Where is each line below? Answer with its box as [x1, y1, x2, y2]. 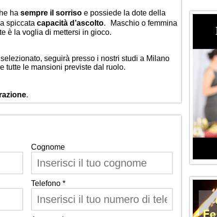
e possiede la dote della [82, 9, 166, 17]
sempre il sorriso [20, 9, 82, 17]
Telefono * [31, 179, 65, 187]
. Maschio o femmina [104, 19, 177, 27]
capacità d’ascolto [37, 19, 104, 27]
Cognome [31, 143, 65, 151]
